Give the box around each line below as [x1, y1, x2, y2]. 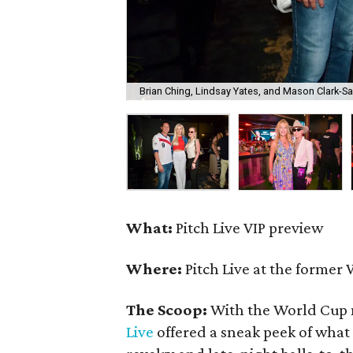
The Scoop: [126, 300, 211, 319]
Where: [126, 259, 183, 278]
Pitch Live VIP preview [173, 218, 324, 237]
